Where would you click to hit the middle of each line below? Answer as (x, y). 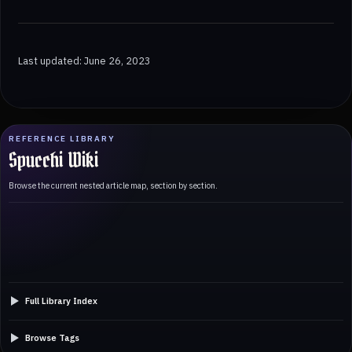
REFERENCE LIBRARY (62, 139)
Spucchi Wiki (53, 161)
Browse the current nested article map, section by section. (113, 185)
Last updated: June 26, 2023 (84, 60)
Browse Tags (52, 338)
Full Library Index (61, 301)
